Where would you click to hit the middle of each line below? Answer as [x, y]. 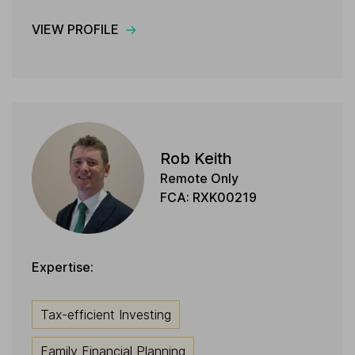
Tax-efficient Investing [106, 315]
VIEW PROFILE [75, 29]
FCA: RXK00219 [208, 198]
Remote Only [199, 179]
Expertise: [63, 267]
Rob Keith [196, 159]
